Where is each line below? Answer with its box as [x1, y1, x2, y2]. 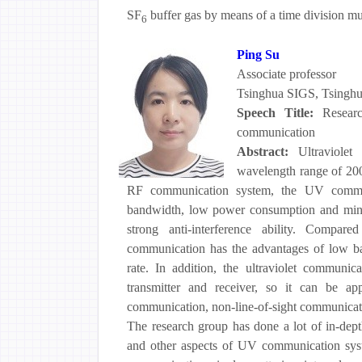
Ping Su [237, 48, 280, 62]
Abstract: [237, 145, 298, 159]
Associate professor [237, 67, 336, 82]
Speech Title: [237, 106, 323, 120]
